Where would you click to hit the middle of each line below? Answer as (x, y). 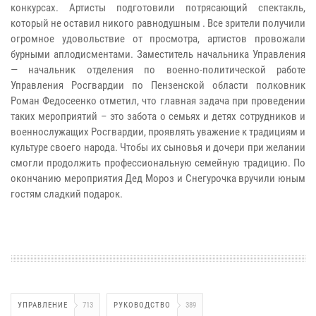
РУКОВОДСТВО (142, 305)
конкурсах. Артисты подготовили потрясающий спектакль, (158, 8)
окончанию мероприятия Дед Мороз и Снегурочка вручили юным (158, 179)
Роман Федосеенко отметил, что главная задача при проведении (158, 101)
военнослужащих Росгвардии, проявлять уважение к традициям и (158, 132)
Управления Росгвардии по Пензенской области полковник (158, 86)
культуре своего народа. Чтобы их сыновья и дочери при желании (158, 148)
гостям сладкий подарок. (67, 194)
